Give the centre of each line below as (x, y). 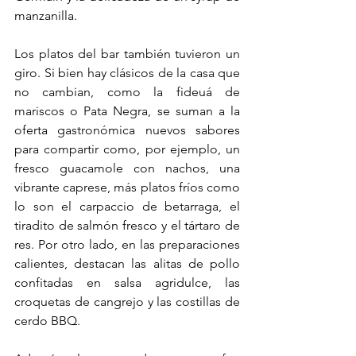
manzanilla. (46, 16)
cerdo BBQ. (49, 321)
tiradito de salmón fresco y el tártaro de (127, 226)
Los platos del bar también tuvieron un (127, 54)
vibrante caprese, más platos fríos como (127, 188)
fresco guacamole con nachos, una (127, 168)
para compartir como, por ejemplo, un (127, 149)
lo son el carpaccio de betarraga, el (127, 207)
